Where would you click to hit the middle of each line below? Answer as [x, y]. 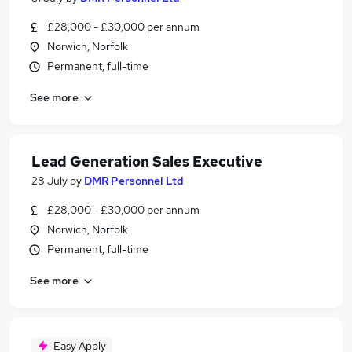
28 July [49, 181]
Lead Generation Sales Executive [147, 161]
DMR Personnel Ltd [134, 181]
